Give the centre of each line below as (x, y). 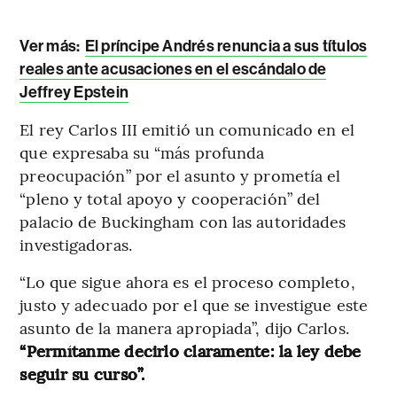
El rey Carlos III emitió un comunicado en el (187, 128)
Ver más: (51, 46)
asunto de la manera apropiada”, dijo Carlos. (184, 327)
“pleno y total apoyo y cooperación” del (170, 198)
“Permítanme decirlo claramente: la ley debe (191, 350)
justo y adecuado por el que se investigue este (194, 304)
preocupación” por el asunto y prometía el (180, 175)
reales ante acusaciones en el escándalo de (173, 69)
